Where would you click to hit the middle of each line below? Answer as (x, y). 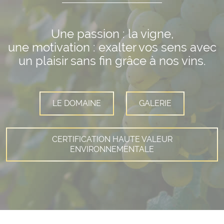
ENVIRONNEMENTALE (112, 149)
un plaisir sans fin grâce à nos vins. (112, 61)
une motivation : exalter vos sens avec (112, 47)
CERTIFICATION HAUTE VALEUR (112, 139)
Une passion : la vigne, (112, 34)
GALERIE (155, 103)
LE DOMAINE (77, 103)
